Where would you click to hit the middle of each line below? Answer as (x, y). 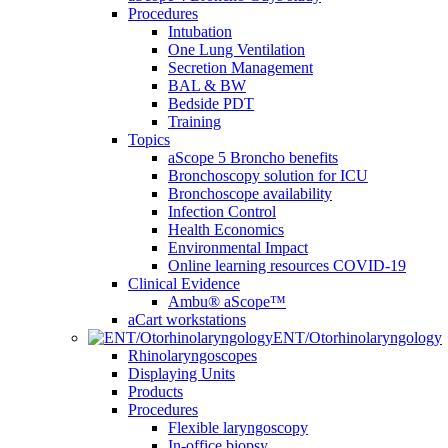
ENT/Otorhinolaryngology (357, 337)
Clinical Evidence (184, 283)
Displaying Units (181, 373)
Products (155, 391)
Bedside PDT (211, 103)
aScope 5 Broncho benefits (253, 157)
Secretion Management (240, 67)
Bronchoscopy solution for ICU (268, 175)
